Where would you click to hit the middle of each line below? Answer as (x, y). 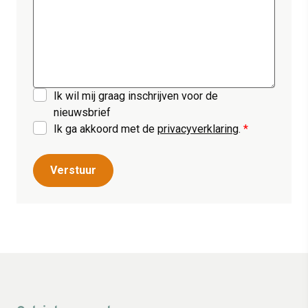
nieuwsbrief (82, 112)
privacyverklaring (198, 129)
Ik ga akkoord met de (106, 129)
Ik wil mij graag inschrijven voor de (136, 96)
